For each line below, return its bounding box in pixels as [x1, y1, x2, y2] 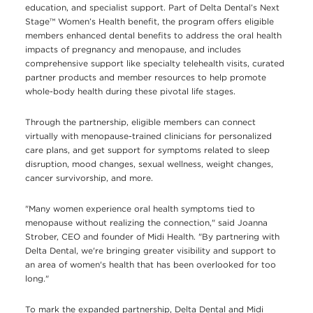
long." [25, 273, 49, 284]
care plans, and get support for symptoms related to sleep [25, 145, 270, 156]
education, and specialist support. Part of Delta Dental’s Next [25, 2, 279, 13]
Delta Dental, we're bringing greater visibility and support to [25, 245, 276, 256]
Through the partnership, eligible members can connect [25, 117, 256, 128]
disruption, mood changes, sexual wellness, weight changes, [25, 159, 273, 170]
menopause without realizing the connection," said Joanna [25, 217, 268, 228]
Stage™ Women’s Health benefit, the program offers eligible [25, 16, 274, 27]
